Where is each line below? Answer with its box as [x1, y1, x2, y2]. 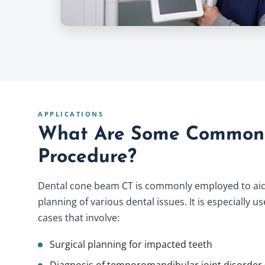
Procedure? [38, 148, 137, 167]
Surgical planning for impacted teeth [50, 238, 212, 251]
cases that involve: [38, 211, 119, 224]
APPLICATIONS [38, 109, 104, 118]
